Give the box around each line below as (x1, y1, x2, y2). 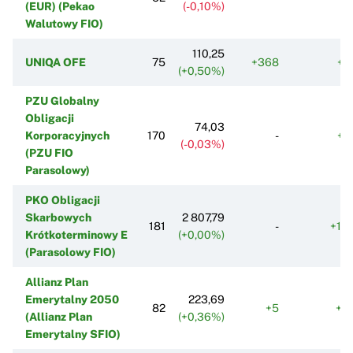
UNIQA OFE (25, 55, 86, 69)
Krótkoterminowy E (25, 228, 128, 241)
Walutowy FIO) (25, 17, 103, 30)
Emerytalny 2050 (25, 292, 119, 306)
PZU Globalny (25, 94, 99, 107)
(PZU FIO (25, 146, 73, 159)
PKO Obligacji (25, 193, 100, 206)
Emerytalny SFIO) (25, 327, 121, 340)
